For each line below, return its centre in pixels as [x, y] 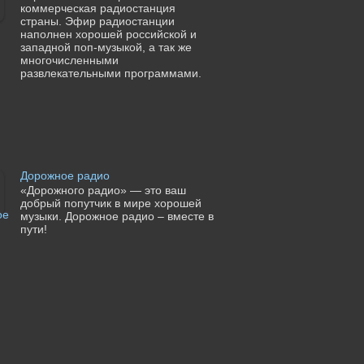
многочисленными [69, 61]
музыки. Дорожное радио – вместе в [117, 217]
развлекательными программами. [110, 74]
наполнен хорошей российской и [108, 35]
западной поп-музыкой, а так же [106, 48]
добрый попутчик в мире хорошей [110, 204]
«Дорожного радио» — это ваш [103, 191]
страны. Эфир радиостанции [97, 22]
